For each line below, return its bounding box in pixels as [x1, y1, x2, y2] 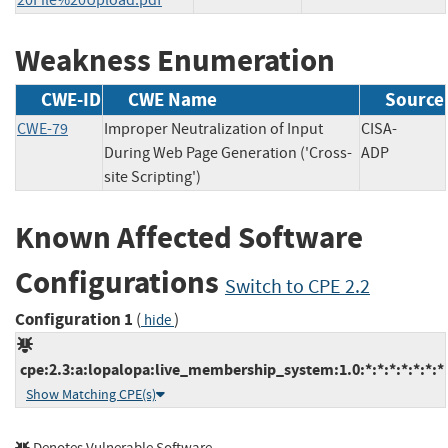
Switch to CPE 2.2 [225, 274, 370, 300]
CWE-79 [17, 119, 68, 140]
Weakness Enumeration [15, 39, 335, 81]
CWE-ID [41, 87, 101, 113]
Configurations [15, 262, 225, 304]
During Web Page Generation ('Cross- [104, 143, 352, 164]
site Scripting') [104, 167, 201, 188]
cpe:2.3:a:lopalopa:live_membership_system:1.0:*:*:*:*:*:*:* [17, 358, 444, 380]
